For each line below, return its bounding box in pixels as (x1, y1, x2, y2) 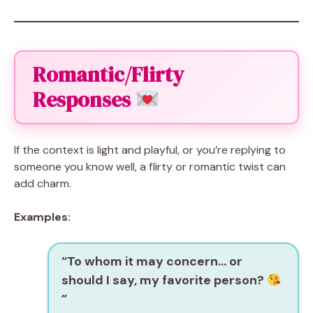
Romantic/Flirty (33, 60, 184, 89)
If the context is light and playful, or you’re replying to (14, 143, 286, 158)
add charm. (14, 176, 71, 191)
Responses (33, 85, 136, 115)
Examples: (14, 210, 71, 225)
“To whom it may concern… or (61, 253, 242, 270)
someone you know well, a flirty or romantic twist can (14, 159, 286, 175)
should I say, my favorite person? (61, 272, 267, 289)
